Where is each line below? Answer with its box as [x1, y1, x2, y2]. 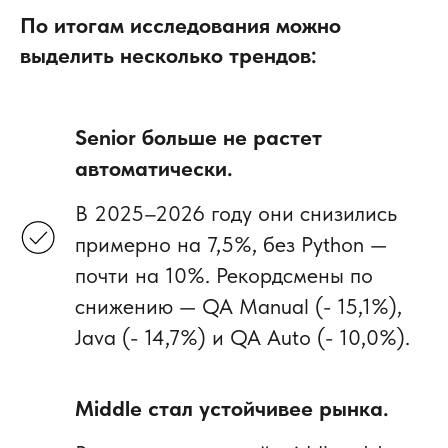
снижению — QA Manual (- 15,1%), [75, 292, 402, 319]
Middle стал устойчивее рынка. [75, 394, 389, 421]
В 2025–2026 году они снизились [75, 199, 397, 226]
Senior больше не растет [75, 123, 322, 150]
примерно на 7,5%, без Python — [75, 230, 387, 257]
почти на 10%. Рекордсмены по [75, 261, 373, 288]
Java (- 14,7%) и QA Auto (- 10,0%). [75, 323, 410, 350]
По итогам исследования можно [20, 11, 341, 38]
